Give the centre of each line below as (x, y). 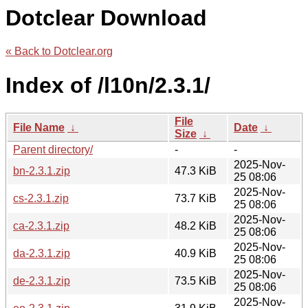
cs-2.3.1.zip (41, 199)
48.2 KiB (196, 226)
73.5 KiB (196, 281)
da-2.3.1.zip (42, 254)
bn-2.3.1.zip (42, 171)
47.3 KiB (196, 171)
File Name (39, 128)
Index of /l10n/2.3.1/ (108, 85)
